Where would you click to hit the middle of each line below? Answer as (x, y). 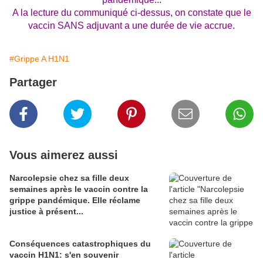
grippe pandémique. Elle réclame (75, 200)
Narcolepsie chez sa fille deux (69, 178)
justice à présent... (46, 211)
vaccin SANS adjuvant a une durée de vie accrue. (131, 26)
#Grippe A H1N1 (39, 59)
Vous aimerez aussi (64, 155)
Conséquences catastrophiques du (80, 244)
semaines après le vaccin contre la (79, 189)
